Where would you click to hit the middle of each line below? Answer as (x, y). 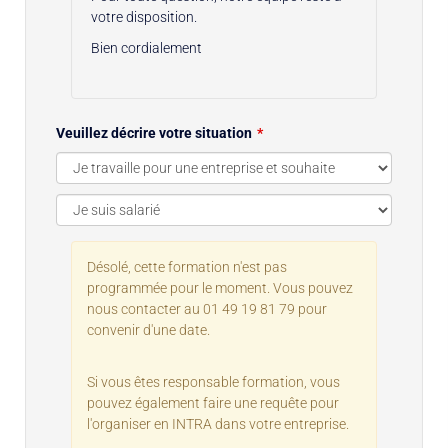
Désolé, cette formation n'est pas (187, 266)
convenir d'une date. (148, 329)
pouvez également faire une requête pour (213, 402)
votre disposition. (144, 16)
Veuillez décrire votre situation (154, 132)
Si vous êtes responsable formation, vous (213, 381)
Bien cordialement (146, 47)
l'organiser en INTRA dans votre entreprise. (218, 423)
